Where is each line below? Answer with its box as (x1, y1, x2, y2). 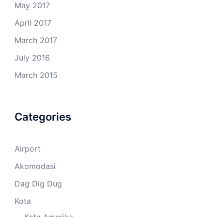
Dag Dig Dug (15, 179, 62, 189)
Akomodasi (15, 161, 56, 171)
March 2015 (15, 70, 58, 80)
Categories (15, 110, 71, 124)
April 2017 (15, 18, 51, 28)
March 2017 (15, 35, 57, 46)
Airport (15, 144, 41, 154)
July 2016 (15, 53, 50, 63)
